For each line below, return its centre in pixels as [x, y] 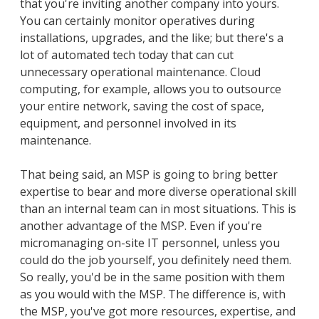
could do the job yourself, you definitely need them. [156, 260]
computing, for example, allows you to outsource [151, 89]
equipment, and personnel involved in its [128, 123]
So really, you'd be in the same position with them [152, 277]
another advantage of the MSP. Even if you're [141, 225]
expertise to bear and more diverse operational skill [158, 191]
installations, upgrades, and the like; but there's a [152, 37]
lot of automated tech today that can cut [127, 54]
